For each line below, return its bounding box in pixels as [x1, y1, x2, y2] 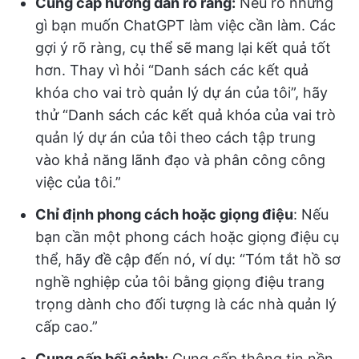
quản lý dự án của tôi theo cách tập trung [35, 129, 316, 146]
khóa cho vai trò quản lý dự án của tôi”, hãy [35, 84, 328, 101]
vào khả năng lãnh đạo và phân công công [35, 151, 325, 168]
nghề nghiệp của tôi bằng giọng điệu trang [35, 273, 325, 290]
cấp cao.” [35, 318, 98, 335]
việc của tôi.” [35, 174, 121, 191]
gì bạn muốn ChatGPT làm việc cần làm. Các [35, 17, 336, 34]
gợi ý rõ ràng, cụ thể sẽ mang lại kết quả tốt [35, 39, 331, 56]
